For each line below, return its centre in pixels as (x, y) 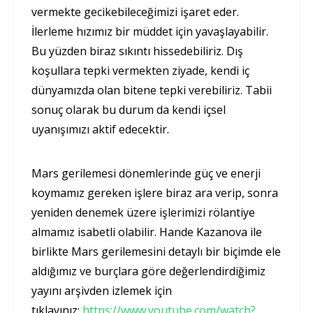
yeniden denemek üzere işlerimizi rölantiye (143, 213)
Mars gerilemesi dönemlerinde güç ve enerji (146, 174)
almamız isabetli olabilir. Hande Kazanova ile (147, 232)
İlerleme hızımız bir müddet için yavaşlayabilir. (150, 32)
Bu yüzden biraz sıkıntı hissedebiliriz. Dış (137, 51)
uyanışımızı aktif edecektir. (100, 130)
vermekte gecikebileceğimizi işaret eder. (135, 12)
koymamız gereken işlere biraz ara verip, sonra (155, 193)
